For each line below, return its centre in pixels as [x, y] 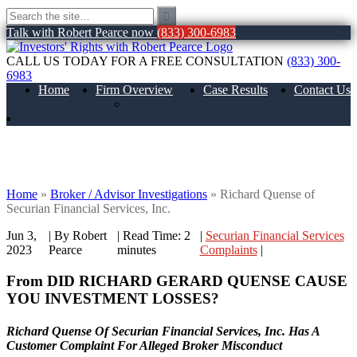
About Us [152, 104]
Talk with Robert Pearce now [80, 32]
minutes [136, 249]
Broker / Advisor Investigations [129, 194]
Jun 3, [22, 235]
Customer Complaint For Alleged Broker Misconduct [144, 345]
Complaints [228, 249]
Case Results [235, 90]
